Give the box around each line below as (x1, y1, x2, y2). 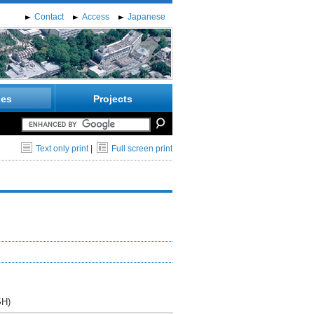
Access (82, 12, 109, 22)
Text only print (36, 144, 88, 153)
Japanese (128, 12, 165, 22)
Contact (34, 12, 64, 22)
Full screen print (111, 144, 172, 153)
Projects (93, 93, 132, 104)
